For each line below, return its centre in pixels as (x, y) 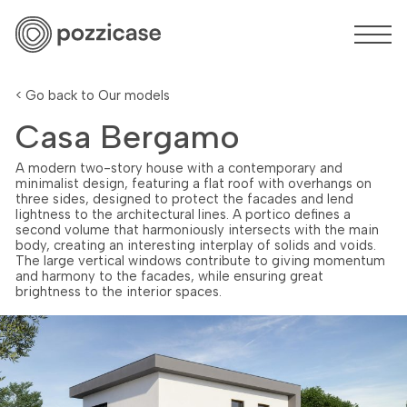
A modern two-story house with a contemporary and (179, 168)
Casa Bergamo (128, 136)
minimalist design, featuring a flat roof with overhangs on (194, 183)
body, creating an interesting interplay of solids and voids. (196, 245)
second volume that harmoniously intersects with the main (197, 229)
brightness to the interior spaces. (119, 291)
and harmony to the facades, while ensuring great (169, 276)
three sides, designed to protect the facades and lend (184, 199)
